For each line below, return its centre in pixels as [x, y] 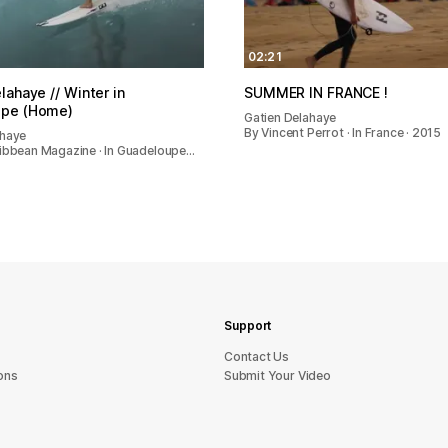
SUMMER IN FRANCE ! [316, 92]
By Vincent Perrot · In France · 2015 [343, 132]
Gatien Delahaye [290, 117]
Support [248, 325]
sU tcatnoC [257, 356]
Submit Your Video [277, 375]
